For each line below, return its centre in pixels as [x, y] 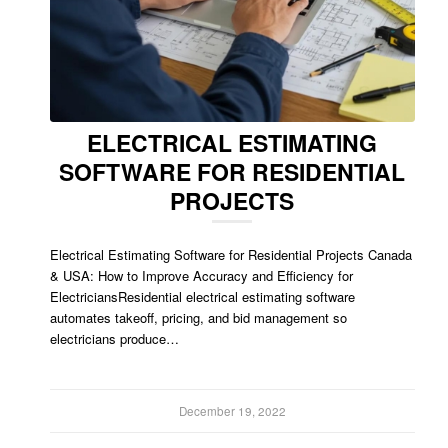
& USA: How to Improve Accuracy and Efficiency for [201, 275]
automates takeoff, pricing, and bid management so [198, 317]
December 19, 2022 [232, 410]
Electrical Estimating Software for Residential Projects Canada [231, 254]
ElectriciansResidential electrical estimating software [202, 296]
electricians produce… [114, 338]
